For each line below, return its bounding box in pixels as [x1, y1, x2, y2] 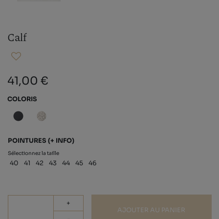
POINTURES [8, 137, 48, 145]
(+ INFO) [48, 137, 74, 145]
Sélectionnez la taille [8, 150, 59, 157]
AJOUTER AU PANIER [117, 206, 186, 215]
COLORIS [7, 95, 37, 103]
